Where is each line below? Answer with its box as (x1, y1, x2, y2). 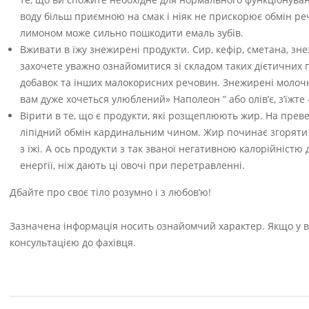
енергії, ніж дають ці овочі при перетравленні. (20, 159, 245, 172)
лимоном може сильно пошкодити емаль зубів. (20, 26, 243, 39)
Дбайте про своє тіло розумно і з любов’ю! (10, 186, 211, 199)
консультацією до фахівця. (10, 236, 136, 249)
